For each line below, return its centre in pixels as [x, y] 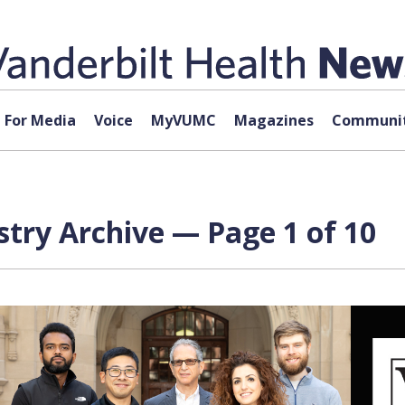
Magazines [273, 120]
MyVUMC [183, 120]
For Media [40, 120]
